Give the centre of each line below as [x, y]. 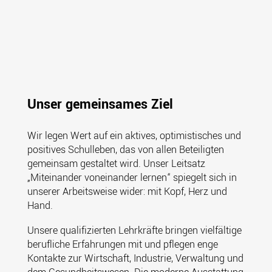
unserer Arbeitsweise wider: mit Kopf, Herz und [127, 192]
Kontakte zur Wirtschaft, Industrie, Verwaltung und [135, 258]
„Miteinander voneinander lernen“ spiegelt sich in [132, 178]
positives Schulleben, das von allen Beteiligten [125, 150]
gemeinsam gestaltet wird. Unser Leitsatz [116, 164]
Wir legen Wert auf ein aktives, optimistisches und [134, 136]
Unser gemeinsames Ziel [100, 104]
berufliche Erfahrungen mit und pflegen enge [122, 244]
